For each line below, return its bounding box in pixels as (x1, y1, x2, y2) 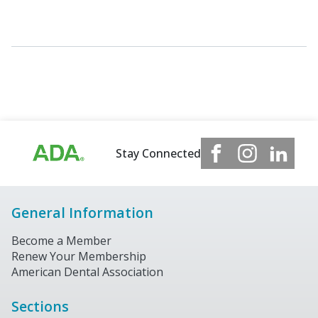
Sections (11, 297, 69, 317)
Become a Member (11, 233, 111, 249)
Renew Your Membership (11, 248, 146, 265)
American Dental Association (11, 264, 163, 280)
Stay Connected (115, 146, 201, 161)
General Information (11, 203, 153, 222)
